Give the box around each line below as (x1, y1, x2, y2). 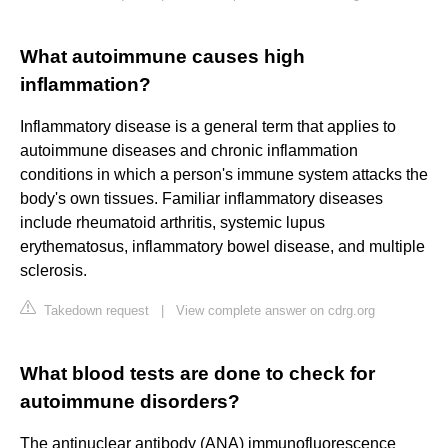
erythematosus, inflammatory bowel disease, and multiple (20, 238, 425, 256)
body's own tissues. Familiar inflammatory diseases (20, 190, 383, 208)
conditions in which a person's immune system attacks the (20, 166, 428, 184)
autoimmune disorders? (20, 391, 240, 413)
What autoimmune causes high (20, 46, 305, 68)
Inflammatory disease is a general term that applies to (20, 118, 396, 136)
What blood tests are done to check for (20, 363, 375, 385)
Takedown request (40, 303, 149, 319)
